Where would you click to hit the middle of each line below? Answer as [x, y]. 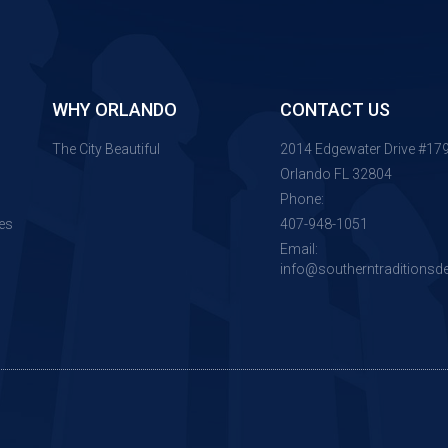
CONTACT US [334, 109]
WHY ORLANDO [114, 109]
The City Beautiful [105, 149]
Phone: [301, 199]
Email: [298, 249]
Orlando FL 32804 [335, 174]
